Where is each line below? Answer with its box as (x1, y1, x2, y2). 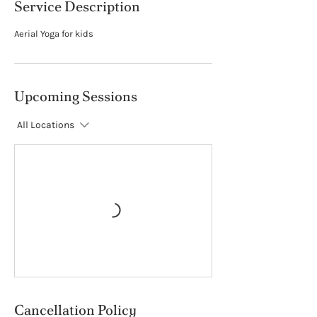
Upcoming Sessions (14, 87, 137, 106)
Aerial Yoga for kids (14, 28, 93, 40)
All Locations (17, 119, 74, 132)
